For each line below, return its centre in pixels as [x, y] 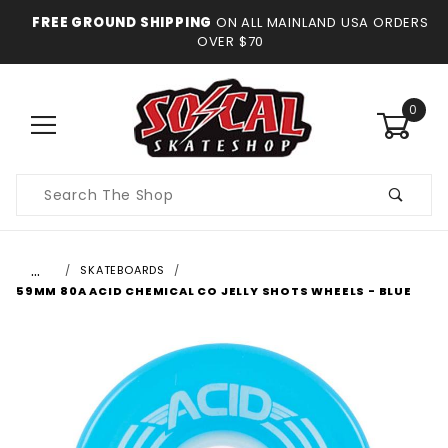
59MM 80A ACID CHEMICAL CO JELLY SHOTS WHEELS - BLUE [214, 291]
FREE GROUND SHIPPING [122, 22]
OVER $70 [230, 41]
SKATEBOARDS [123, 269]
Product [46, 184]
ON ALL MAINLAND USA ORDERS [320, 22]
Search [43, 205]
